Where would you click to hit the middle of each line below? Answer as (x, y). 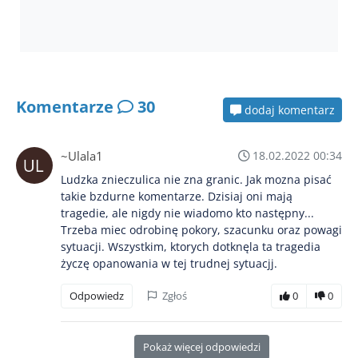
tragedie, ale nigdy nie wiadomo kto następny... (187, 213)
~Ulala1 (82, 156)
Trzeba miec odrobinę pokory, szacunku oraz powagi (201, 230)
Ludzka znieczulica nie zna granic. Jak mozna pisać (196, 180)
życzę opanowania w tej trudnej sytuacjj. (169, 264)
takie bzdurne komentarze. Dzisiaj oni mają (177, 197)
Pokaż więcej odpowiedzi (201, 347)
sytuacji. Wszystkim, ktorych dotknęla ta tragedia (191, 247)
